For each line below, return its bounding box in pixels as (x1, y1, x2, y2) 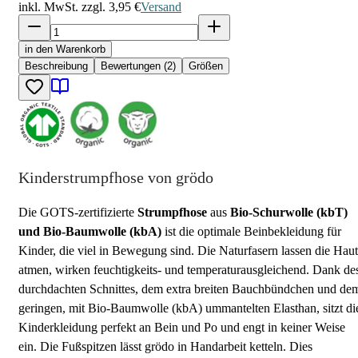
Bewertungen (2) (101, 59, 176, 72)
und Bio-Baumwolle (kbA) (18, 224, 165, 238)
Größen (189, 59, 223, 72)
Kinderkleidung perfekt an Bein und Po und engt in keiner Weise (18, 320, 345, 334)
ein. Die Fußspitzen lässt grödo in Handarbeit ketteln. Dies (18, 339, 312, 353)
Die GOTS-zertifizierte (18, 205, 137, 219)
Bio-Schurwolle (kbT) (230, 205, 348, 219)
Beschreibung (25, 59, 88, 72)
